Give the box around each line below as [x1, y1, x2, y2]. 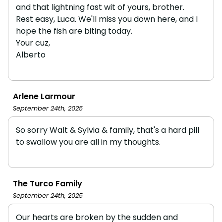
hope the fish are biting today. [16, 25, 132, 37]
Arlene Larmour [13, 90, 75, 102]
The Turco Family [13, 177, 82, 189]
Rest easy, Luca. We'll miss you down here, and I [16, 13, 198, 25]
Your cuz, [16, 37, 50, 49]
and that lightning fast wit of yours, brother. [16, 1, 184, 13]
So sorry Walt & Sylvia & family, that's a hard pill [16, 124, 199, 136]
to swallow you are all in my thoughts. [16, 136, 161, 148]
